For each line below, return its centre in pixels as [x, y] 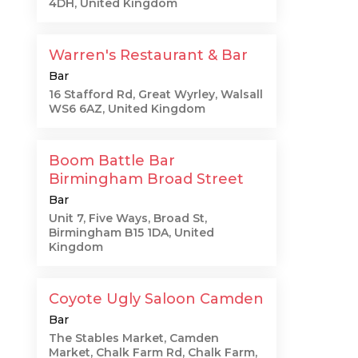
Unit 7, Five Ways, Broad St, [128, 218]
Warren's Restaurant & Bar [148, 55]
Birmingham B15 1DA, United [131, 233]
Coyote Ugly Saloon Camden [156, 299]
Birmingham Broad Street [146, 179]
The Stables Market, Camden [134, 338]
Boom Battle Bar [112, 161]
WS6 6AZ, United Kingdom [127, 109]
